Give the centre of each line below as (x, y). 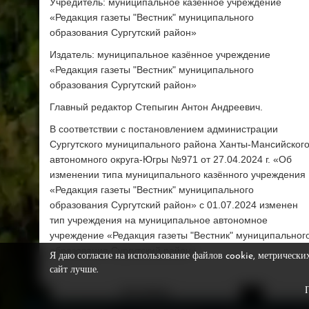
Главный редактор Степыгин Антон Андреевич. (156, 107)
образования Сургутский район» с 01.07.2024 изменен (174, 205)
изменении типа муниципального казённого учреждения (178, 175)
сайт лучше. (74, 270)
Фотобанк (145, 293)
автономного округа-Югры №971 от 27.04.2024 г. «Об (171, 160)
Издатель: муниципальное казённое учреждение (160, 55)
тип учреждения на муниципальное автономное (159, 220)
